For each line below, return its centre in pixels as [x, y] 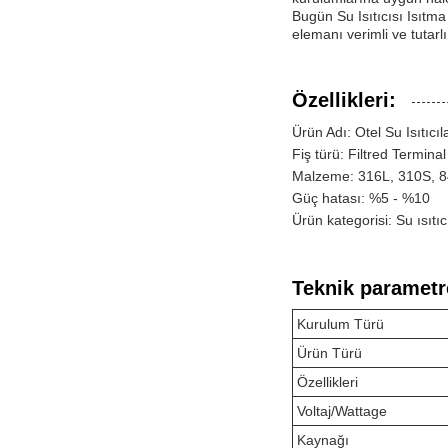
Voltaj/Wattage [342, 410]
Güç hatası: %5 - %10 [361, 197]
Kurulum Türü [340, 323]
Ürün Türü [329, 352]
